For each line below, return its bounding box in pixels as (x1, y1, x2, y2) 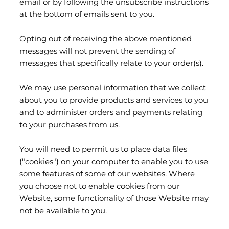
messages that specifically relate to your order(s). (19, 57, 203, 71)
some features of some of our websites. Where (19, 168, 195, 181)
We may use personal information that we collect (19, 82, 206, 95)
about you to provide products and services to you (19, 94, 208, 107)
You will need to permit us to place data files (19, 143, 187, 156)
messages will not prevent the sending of (19, 45, 175, 58)
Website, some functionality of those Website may (19, 192, 209, 205)
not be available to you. (19, 204, 107, 218)
